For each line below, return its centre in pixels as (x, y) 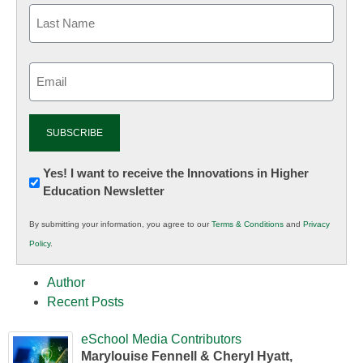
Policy (40, 244)
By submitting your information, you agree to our (120, 224)
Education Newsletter (104, 191)
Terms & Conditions (248, 224)
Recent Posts (85, 302)
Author (66, 283)
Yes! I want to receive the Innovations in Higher (176, 173)
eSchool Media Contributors (161, 340)
